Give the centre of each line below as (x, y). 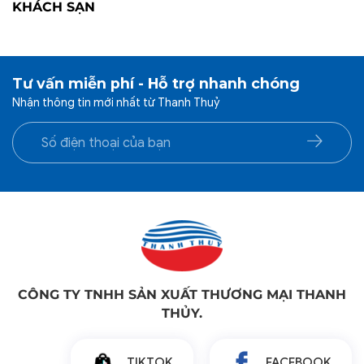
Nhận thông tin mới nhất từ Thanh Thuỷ (116, 103)
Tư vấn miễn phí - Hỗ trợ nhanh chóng (156, 84)
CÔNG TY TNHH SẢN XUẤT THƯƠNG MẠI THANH (182, 294)
